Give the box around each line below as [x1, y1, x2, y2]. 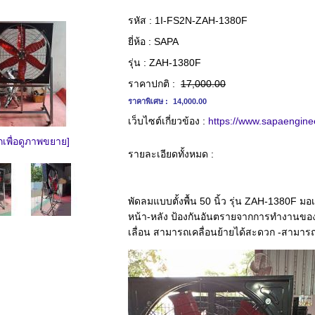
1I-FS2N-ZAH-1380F [152, 15, 247, 26]
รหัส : [128, 15, 152, 26]
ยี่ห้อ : [128, 36, 151, 47]
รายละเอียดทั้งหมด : [128, 148, 214, 160]
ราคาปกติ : [128, 78, 178, 89]
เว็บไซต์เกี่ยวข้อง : [128, 115, 205, 127]
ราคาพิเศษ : [128, 97, 170, 105]
